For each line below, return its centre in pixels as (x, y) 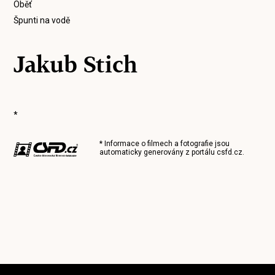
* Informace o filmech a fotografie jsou (165, 144)
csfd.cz (230, 152)
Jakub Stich (76, 64)
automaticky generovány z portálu (158, 152)
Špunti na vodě (42, 20)
